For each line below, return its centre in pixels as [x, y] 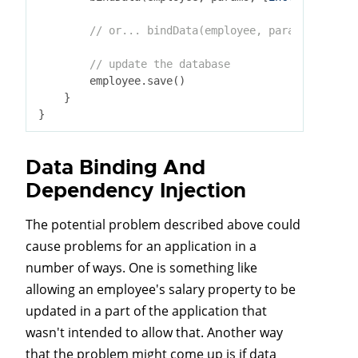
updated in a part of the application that [146, 310]
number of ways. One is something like [141, 267]
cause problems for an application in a [141, 246]
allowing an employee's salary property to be [161, 289]
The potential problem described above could [163, 224]
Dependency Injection [136, 190]
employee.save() [112, 80]
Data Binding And [115, 167]
